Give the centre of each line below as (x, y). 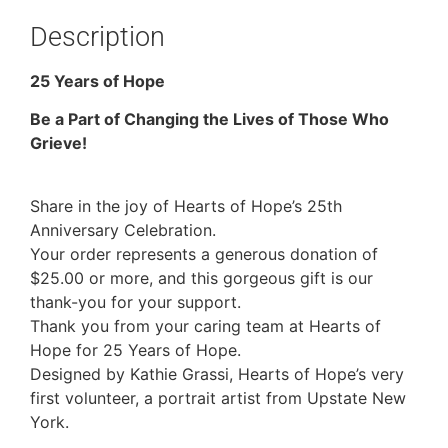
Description (97, 36)
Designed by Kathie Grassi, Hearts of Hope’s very (217, 373)
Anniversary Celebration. (123, 229)
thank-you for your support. (135, 301)
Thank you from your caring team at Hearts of (205, 325)
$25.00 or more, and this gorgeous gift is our (201, 277)
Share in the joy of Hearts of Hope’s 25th (186, 205)
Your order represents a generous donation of (204, 253)
